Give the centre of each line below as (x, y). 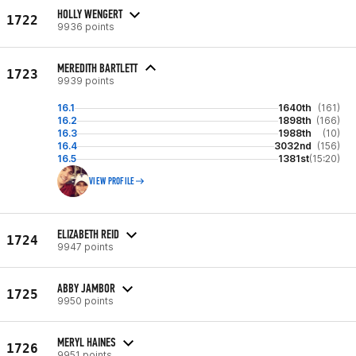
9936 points (86, 26)
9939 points (86, 81)
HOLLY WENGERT (90, 14)
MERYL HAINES (87, 342)
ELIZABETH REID (88, 234)
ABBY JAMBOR (86, 288)
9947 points (85, 246)
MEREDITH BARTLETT (97, 68)
